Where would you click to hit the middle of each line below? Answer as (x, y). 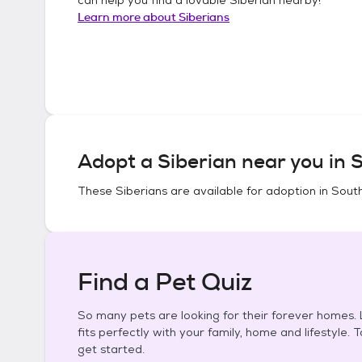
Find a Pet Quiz (165, 282)
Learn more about (128, 17)
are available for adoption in (249, 191)
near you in (294, 162)
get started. (111, 349)
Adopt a (118, 162)
